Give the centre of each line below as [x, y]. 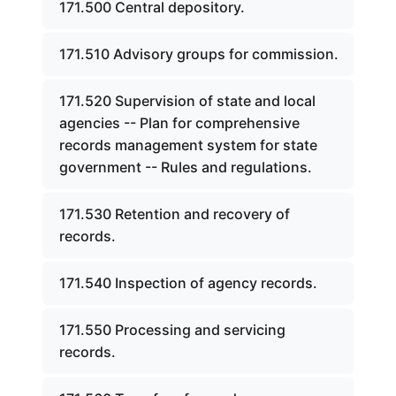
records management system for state [188, 145]
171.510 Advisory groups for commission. [199, 54]
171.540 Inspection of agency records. [188, 283]
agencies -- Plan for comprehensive [179, 123]
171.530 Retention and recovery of [175, 214]
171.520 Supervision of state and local [187, 101]
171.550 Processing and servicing [172, 330]
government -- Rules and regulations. [186, 167]
